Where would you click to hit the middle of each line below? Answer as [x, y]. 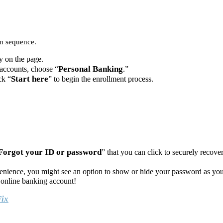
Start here [30, 79]
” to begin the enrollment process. [101, 79]
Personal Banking [91, 69]
